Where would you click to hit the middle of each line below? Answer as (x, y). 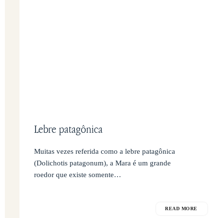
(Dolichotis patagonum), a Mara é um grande (102, 163)
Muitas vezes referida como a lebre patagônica (104, 152)
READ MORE (181, 209)
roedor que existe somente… (77, 175)
